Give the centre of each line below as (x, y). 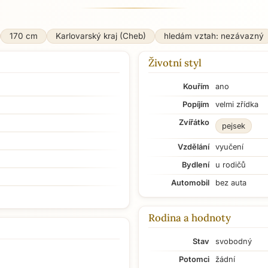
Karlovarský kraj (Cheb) (100, 36)
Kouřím (196, 86)
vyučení (229, 147)
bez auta (231, 183)
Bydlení (196, 165)
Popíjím (196, 104)
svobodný (234, 241)
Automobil (190, 183)
